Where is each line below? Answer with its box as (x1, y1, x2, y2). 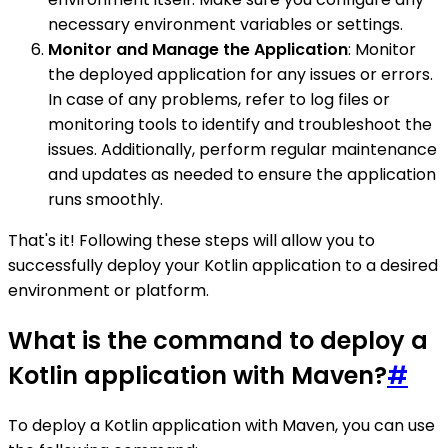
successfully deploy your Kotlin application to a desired (8, 254, 438, 278)
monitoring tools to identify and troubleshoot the (48, 113, 432, 137)
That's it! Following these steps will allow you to (8, 229, 375, 253)
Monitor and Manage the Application (48, 38, 348, 62)
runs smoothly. (48, 188, 163, 212)
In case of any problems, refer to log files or (48, 88, 390, 112)
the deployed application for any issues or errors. (48, 63, 433, 87)
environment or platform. (8, 279, 209, 303)
